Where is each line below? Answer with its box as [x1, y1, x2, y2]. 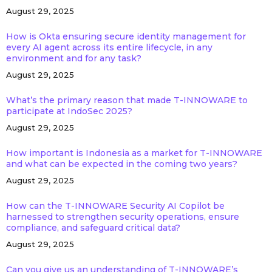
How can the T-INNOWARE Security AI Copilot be [5, 200, 225, 211]
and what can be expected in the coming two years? [5, 158, 237, 169]
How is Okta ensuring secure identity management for [5, 31, 246, 42]
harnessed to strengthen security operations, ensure [5, 211, 239, 222]
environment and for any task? [5, 53, 141, 64]
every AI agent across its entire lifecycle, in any [5, 42, 212, 53]
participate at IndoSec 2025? [5, 106, 132, 117]
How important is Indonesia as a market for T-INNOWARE [5, 148, 262, 158]
